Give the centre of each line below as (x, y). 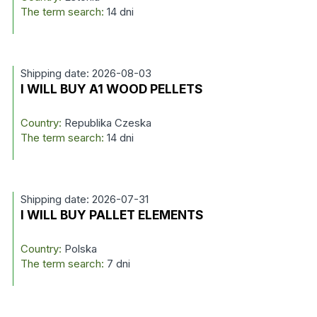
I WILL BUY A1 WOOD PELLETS (111, 89)
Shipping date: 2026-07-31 (84, 199)
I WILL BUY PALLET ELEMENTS (112, 215)
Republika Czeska (106, 123)
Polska (79, 249)
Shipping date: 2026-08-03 (86, 73)
